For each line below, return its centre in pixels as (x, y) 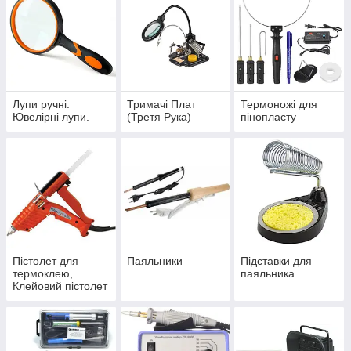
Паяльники (154, 261)
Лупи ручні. (41, 105)
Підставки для (277, 261)
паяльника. (270, 274)
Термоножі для (279, 105)
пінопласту (269, 117)
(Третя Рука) (159, 117)
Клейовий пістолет (60, 286)
